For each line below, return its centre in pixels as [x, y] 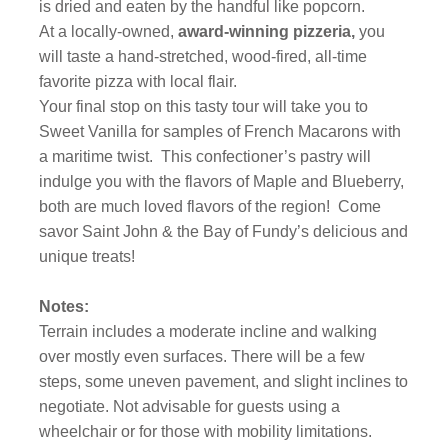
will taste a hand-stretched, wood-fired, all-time [203, 56]
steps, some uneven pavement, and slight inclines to [224, 381]
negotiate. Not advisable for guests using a [190, 406]
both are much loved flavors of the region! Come [210, 206]
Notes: [64, 306]
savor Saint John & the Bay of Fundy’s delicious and [224, 231]
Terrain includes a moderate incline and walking [208, 331]
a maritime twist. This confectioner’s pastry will [205, 156]
